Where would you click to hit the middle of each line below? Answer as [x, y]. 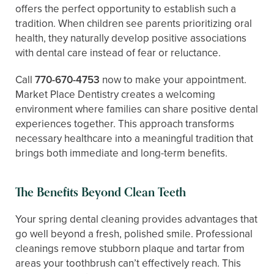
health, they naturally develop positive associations [131, 38]
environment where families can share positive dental [137, 109]
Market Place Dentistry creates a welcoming [115, 94]
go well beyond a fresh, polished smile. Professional [134, 234]
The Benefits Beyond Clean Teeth [101, 192]
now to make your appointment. [173, 80]
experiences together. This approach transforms [125, 124]
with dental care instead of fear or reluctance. [118, 53]
